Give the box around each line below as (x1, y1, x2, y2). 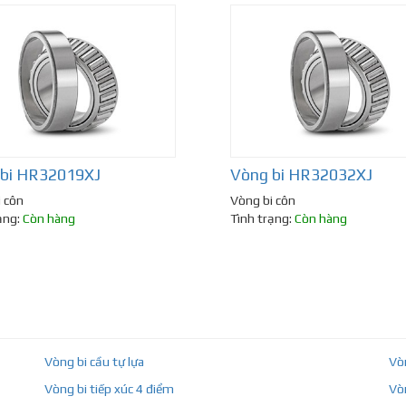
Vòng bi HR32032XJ (230, 165, 372, 185)
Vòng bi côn (230, 193, 295, 208)
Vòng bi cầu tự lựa (44, 354, 145, 370)
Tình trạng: (230, 211, 295, 227)
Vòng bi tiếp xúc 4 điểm (44, 382, 175, 397)
